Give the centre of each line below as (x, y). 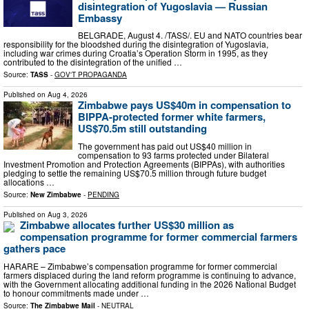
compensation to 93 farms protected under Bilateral (173, 154)
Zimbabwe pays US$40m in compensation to (185, 105)
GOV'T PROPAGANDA (91, 75)
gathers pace (34, 248)
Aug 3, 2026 (68, 214)
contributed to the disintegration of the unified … (93, 62)
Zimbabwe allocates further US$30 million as (127, 225)
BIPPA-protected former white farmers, (172, 117)
